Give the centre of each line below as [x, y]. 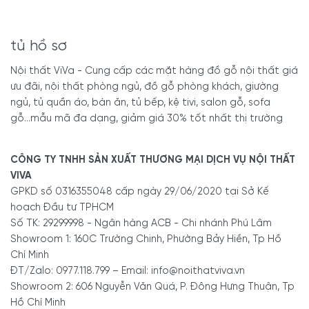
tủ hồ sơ [39, 46]
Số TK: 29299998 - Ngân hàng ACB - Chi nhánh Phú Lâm [141, 223]
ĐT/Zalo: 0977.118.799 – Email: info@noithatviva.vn [128, 271]
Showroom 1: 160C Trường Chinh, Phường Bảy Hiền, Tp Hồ [146, 239]
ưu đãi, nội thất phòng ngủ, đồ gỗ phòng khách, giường [144, 87]
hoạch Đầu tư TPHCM [62, 207]
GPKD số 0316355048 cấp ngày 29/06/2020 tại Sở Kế [140, 191]
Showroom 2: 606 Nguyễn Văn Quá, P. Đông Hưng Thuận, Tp [152, 287]
